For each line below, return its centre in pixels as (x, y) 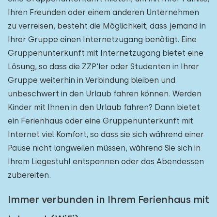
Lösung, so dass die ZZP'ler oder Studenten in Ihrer (103, 67)
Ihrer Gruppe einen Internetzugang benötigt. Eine (102, 39)
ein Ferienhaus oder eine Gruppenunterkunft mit (101, 121)
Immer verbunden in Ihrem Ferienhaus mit (108, 200)
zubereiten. (29, 175)
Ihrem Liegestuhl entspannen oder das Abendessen (106, 162)
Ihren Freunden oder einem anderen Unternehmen (103, 12)
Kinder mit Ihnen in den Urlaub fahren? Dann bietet (104, 107)
